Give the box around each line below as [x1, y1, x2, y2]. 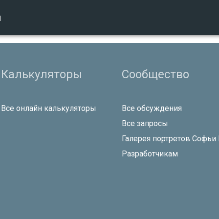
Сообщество [122, 67, 189, 81]
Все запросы [122, 118, 168, 128]
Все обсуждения [122, 103, 182, 113]
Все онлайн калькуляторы [1, 103, 96, 113]
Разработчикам [122, 149, 178, 158]
